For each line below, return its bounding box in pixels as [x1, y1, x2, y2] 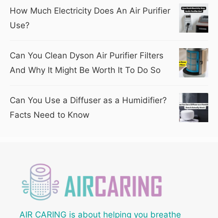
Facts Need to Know [10, 109, 90, 120]
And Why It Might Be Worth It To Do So [10, 65, 161, 75]
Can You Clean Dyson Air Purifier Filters [10, 50, 163, 60]
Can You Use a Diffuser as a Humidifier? [10, 95, 167, 105]
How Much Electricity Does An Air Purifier [10, 5, 170, 16]
